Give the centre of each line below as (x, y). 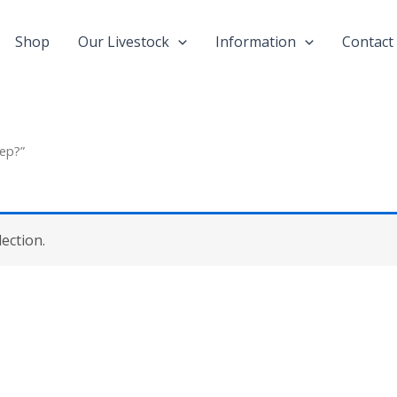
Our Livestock (124, 42)
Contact (367, 42)
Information (256, 42)
